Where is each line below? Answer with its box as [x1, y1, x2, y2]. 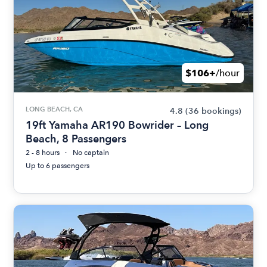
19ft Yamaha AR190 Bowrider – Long [26, 119, 209, 132]
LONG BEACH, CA [26, 105, 83, 114]
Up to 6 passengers [26, 162, 90, 170]
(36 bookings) [185, 106, 241, 117]
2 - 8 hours [26, 148, 60, 157]
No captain [73, 148, 110, 157]
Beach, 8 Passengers [26, 132, 127, 145]
